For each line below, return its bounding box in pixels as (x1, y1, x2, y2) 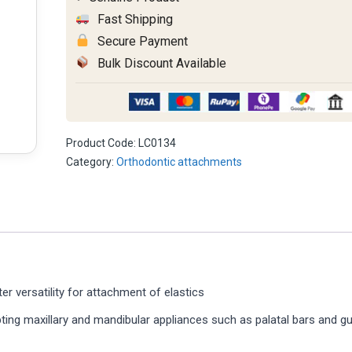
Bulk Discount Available (94, 55, 227, 71)
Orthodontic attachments (116, 155, 243, 168)
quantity (66, 6, 118, 22)
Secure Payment (94, 33, 189, 49)
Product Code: (66, 136, 137, 149)
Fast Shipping (94, 11, 174, 27)
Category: (66, 155, 117, 168)
